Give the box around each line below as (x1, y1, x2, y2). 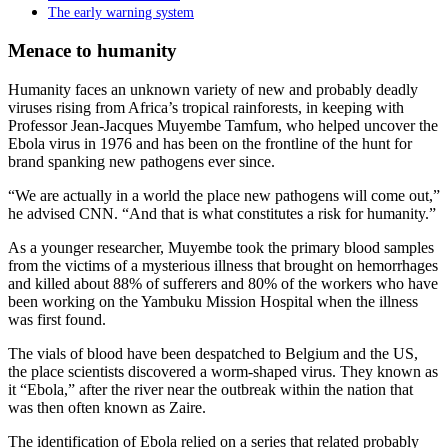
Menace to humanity (8, 39, 177, 61)
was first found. (8, 310, 106, 328)
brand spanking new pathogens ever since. (8, 152, 275, 170)
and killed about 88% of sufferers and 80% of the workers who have (8, 274, 438, 292)
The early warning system (48, 4, 194, 21)
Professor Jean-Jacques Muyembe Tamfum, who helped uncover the (8, 116, 438, 134)
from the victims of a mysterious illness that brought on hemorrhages (8, 256, 438, 274)
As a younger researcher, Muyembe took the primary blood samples (8, 238, 434, 256)
